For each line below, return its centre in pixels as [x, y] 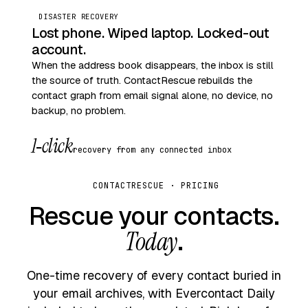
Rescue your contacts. [154, 216]
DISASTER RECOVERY [79, 16]
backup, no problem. [79, 110]
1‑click [53, 146]
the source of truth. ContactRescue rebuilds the [142, 80]
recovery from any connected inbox [153, 150]
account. [59, 49]
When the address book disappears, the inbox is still [153, 65]
